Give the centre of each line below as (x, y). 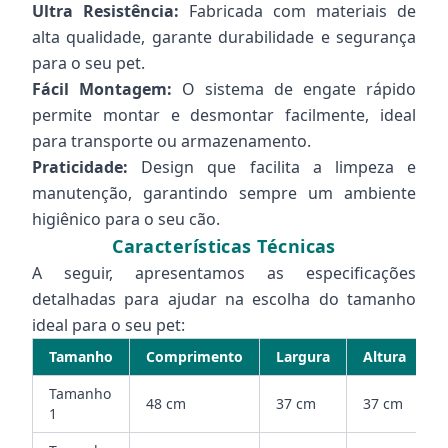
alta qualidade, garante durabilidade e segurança (224, 37)
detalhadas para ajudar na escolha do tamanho (224, 299)
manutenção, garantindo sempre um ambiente (224, 193)
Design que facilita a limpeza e (272, 167)
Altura (384, 356)
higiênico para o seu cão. (126, 219)
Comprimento (194, 356)
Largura (303, 356)
